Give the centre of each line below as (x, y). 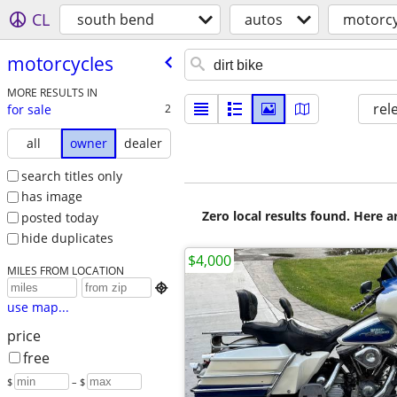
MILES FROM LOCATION (65, 271)
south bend (116, 19)
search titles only (71, 175)
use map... (38, 307)
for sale (29, 109)
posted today (59, 217)
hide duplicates (67, 238)
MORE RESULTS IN (52, 92)
